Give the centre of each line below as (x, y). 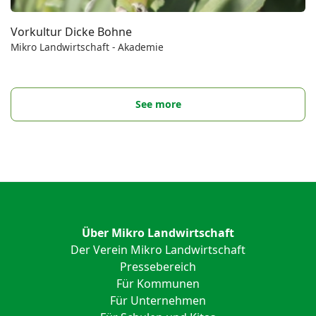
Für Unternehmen (158, 300)
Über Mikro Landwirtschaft (158, 232)
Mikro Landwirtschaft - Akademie (87, 47)
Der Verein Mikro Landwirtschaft (158, 249)
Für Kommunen (158, 283)
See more (158, 104)
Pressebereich (158, 266)
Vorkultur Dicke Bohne (71, 31)
